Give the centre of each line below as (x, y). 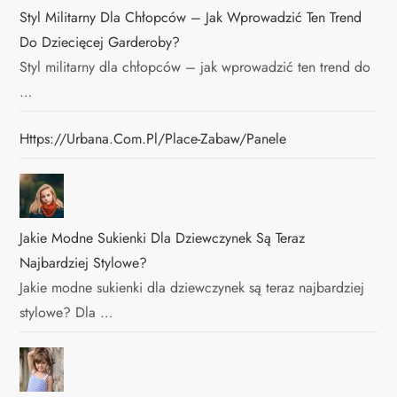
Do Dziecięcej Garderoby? (100, 43)
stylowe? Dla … (66, 313)
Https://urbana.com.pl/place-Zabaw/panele (153, 139)
